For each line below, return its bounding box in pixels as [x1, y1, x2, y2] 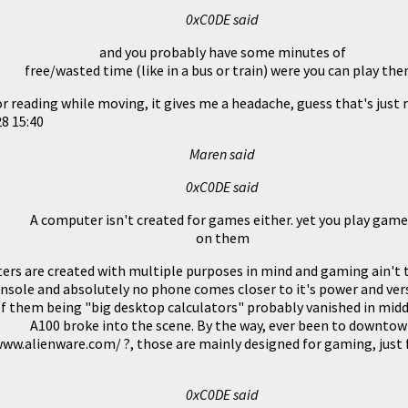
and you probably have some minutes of [98, 42, 346, 61]
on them [195, 228, 250, 247]
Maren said [189, 144, 255, 163]
